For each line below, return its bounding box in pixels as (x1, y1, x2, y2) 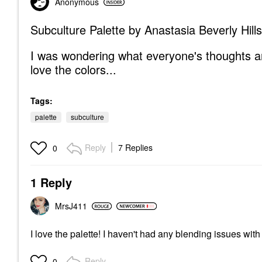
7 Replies (118, 142, 153, 153)
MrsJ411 (55, 200, 87, 212)
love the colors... (30, 61, 116, 78)
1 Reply (30, 174, 72, 191)
